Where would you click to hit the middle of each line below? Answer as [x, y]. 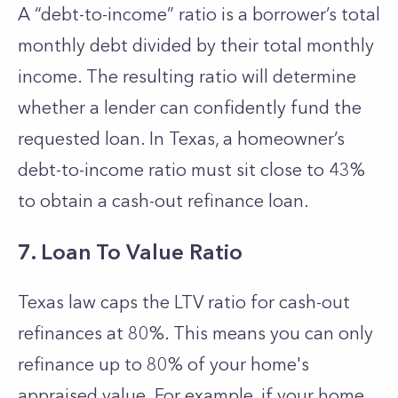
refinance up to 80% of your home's [163, 364]
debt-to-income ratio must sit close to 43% [191, 170]
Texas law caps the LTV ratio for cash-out [184, 302]
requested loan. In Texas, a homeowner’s [181, 139]
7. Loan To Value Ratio [130, 252]
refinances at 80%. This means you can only [195, 333]
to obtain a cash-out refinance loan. [166, 201]
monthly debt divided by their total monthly [196, 45]
